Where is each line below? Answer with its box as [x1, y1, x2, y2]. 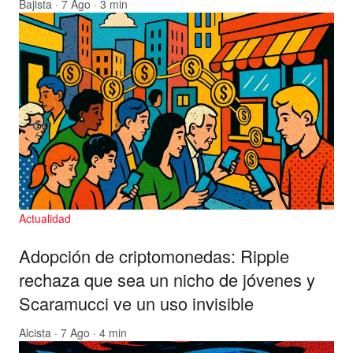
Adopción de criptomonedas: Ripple [19, 243, 289, 268]
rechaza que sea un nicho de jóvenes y [19, 266, 315, 292]
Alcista [19, 324, 51, 340]
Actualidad [19, 210, 71, 227]
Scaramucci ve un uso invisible [19, 290, 254, 315]
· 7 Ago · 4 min [51, 324, 127, 340]
